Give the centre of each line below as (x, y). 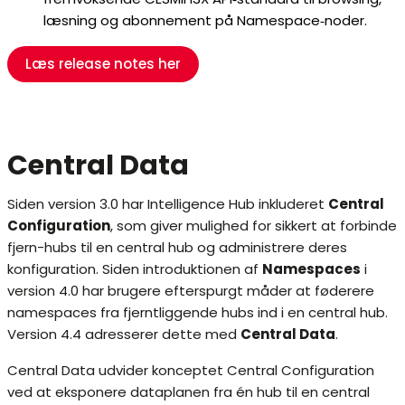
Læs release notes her (103, 64)
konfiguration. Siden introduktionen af (135, 269)
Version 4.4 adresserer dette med (124, 334)
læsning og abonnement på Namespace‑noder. (205, 21)
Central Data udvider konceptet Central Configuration (191, 371)
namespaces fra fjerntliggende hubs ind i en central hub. (198, 313)
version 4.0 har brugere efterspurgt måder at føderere (191, 291)
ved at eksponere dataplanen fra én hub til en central (188, 392)
